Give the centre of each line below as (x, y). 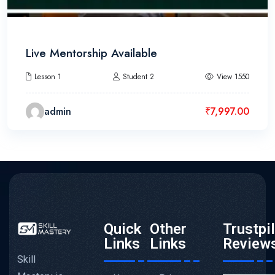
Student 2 (138, 77)
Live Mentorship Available (91, 53)
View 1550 (233, 77)
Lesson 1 (48, 77)
